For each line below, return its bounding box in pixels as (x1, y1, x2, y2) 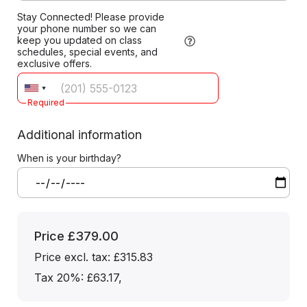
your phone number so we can (17, 23, 156, 34)
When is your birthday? (17, 152, 121, 164)
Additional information (17, 127, 142, 142)
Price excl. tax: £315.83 (34, 250, 153, 264)
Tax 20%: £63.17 (34, 271, 119, 284)
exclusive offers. (17, 58, 92, 69)
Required (27, 97, 64, 108)
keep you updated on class (17, 34, 142, 46)
